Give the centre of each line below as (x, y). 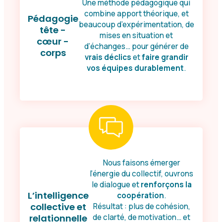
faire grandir (165, 57)
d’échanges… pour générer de (136, 46)
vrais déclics (108, 57)
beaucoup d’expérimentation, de (136, 24)
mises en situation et (136, 35)
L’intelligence (58, 195)
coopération (140, 196)
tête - (53, 30)
